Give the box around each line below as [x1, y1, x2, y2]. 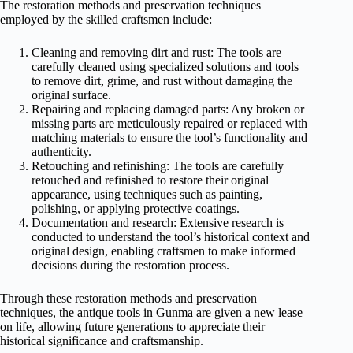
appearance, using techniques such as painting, [32, 187, 262, 201]
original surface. [32, 87, 111, 102]
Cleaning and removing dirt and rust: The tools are [32, 45, 281, 59]
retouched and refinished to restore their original [32, 173, 269, 187]
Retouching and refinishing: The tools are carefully [32, 158, 284, 173]
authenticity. [32, 144, 91, 158]
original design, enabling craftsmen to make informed [32, 243, 295, 258]
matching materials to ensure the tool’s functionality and [32, 130, 307, 144]
